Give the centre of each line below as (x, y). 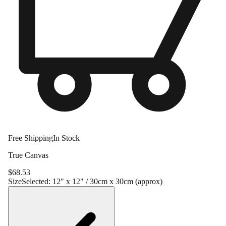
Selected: (36, 181)
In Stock (66, 138)
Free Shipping (31, 138)
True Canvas (28, 155)
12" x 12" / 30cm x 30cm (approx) (107, 181)
